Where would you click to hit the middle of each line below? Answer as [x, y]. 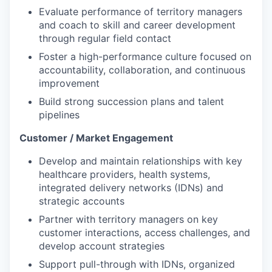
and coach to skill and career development [137, 25]
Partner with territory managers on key [128, 219]
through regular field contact [105, 38]
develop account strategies [102, 246]
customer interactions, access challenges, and [144, 232]
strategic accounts [82, 201]
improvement [69, 83]
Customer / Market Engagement [96, 138]
